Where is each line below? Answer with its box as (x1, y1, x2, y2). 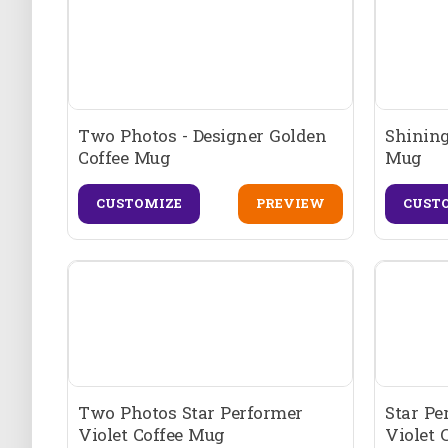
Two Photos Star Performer (78, 400, 303, 424)
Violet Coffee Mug (78, 422, 225, 446)
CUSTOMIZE (96, 194, 182, 213)
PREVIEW (256, 194, 326, 213)
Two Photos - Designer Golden (78, 123, 326, 147)
